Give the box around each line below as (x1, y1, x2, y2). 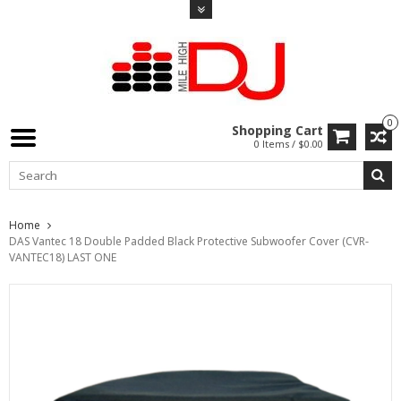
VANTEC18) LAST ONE (9, 249, 116, 265)
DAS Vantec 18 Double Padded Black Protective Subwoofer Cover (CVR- (9, 233, 369, 249)
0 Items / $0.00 (254, 137, 323, 150)
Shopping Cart (232, 122, 323, 139)
